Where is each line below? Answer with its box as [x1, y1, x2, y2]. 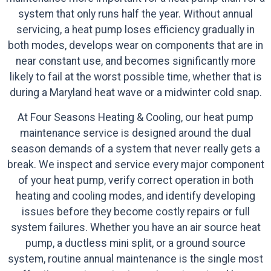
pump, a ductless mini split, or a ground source [25, 237, 246, 249]
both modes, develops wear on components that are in [8, 39, 263, 52]
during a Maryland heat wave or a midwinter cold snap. [9, 87, 262, 99]
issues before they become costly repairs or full [21, 205, 250, 218]
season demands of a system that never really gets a [11, 142, 260, 155]
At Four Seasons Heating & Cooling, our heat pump [18, 111, 253, 123]
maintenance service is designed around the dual [20, 126, 251, 139]
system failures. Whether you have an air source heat [10, 221, 261, 233]
